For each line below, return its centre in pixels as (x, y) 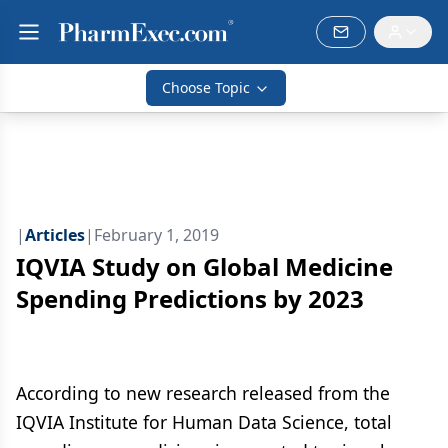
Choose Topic (206, 87)
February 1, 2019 (156, 235)
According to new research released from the (203, 393)
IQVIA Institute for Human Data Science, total (204, 422)
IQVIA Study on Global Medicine (204, 266)
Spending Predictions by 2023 (190, 298)
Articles (55, 235)
